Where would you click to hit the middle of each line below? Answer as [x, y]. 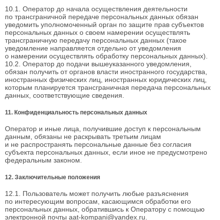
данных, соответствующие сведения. [65, 96]
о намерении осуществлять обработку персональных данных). [106, 56]
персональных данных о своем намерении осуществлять [97, 33]
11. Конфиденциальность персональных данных [76, 112]
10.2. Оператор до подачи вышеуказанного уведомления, [98, 64]
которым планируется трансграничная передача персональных [108, 88]
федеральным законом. [43, 160]
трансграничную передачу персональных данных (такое [96, 41]
